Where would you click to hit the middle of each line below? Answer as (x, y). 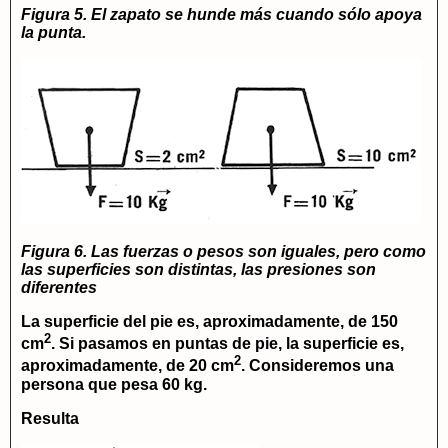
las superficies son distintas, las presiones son (198, 269)
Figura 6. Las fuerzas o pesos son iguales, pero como (223, 251)
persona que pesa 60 (102, 384)
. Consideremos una (317, 366)
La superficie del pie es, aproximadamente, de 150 (209, 321)
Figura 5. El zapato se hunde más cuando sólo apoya (221, 14)
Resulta (50, 418)
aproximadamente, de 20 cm (127, 366)
